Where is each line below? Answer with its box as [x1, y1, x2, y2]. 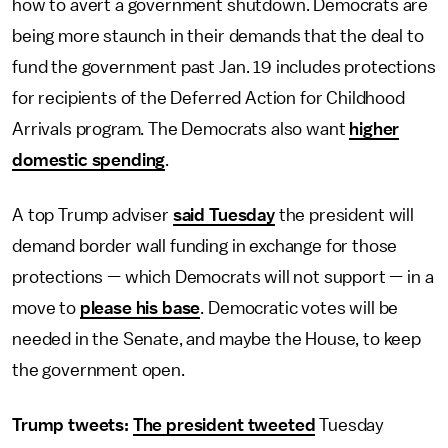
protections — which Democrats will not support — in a [12, 268, 434, 286]
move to [12, 299, 80, 317]
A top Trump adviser [12, 206, 173, 224]
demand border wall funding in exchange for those [12, 237, 398, 255]
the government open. [12, 361, 185, 379]
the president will [274, 206, 414, 224]
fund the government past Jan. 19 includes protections [12, 58, 436, 76]
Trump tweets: [12, 416, 133, 434]
